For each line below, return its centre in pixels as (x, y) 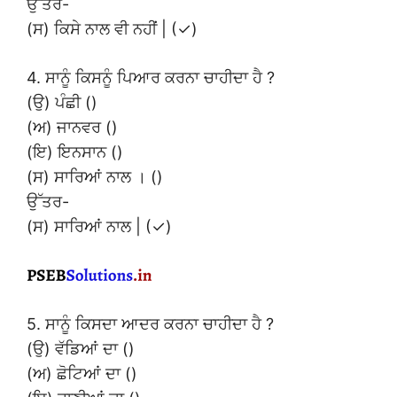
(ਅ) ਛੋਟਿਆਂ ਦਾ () (82, 373)
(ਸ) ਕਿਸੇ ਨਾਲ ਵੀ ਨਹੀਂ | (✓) (112, 28)
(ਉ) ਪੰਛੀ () (62, 102)
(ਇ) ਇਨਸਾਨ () (75, 152)
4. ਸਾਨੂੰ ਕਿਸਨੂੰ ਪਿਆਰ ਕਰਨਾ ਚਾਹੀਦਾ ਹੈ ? (151, 77)
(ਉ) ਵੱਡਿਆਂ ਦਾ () (81, 348)
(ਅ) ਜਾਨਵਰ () (72, 127)
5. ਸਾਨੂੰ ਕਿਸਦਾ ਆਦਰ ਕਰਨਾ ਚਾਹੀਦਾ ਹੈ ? (150, 323)
